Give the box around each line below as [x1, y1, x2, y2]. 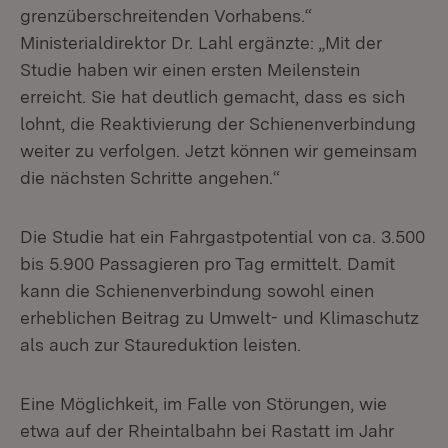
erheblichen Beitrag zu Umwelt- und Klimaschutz [20, 307, 419, 328]
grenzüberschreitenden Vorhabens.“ [20, 5, 312, 26]
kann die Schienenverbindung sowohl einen [20, 280, 374, 301]
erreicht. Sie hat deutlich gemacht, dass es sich [20, 86, 405, 107]
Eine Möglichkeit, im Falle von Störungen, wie [20, 393, 387, 414]
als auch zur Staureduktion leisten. [20, 334, 301, 355]
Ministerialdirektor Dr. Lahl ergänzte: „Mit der [20, 32, 382, 53]
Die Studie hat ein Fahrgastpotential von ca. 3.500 [20, 226, 425, 247]
